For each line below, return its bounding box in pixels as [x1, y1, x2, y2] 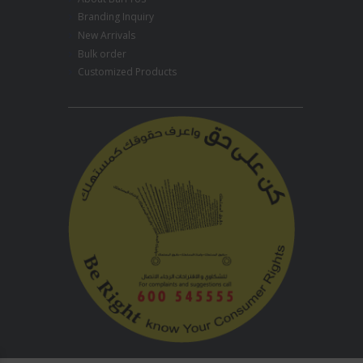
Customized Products [78, 65, 177, 79]
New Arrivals [78, 28, 135, 42]
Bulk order [78, 46, 126, 61]
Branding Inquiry [78, 10, 154, 24]
